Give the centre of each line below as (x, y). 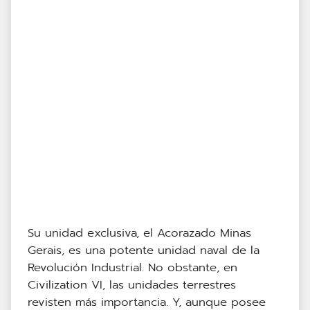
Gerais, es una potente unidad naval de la (144, 250)
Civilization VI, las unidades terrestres (132, 284)
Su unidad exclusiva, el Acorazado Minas (139, 232)
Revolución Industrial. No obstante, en (133, 267)
